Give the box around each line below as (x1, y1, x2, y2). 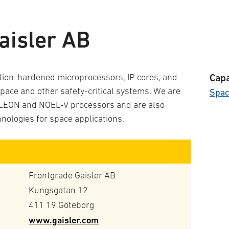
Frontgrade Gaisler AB (29, 170, 116, 180)
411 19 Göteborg (29, 200, 94, 210)
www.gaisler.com (29, 215, 99, 225)
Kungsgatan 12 (29, 185, 88, 195)
